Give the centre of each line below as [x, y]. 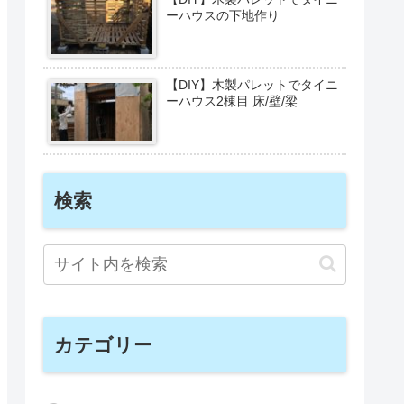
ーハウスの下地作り [223, 15]
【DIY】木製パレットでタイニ [252, 85]
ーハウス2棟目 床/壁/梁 [232, 101]
